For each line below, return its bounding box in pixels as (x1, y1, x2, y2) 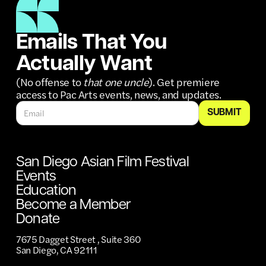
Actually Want (15, 53, 153, 75)
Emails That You (15, 32, 167, 54)
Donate (15, 212, 60, 227)
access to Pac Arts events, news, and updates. (15, 86, 221, 102)
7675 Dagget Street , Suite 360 (15, 232, 141, 246)
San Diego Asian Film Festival (15, 155, 189, 170)
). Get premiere (148, 74, 220, 89)
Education (15, 183, 77, 198)
